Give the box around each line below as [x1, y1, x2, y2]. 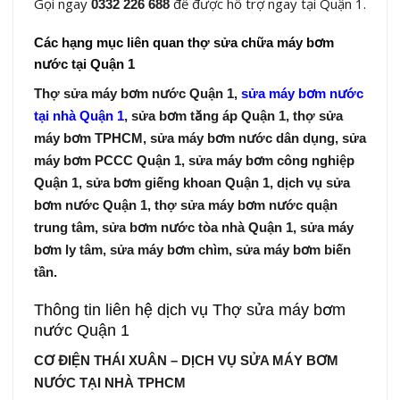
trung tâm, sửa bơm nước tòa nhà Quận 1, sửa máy [33, 219, 354, 235]
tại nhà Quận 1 [33, 107, 124, 123]
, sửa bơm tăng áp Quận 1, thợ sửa [123, 107, 343, 123]
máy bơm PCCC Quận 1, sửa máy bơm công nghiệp [33, 152, 354, 168]
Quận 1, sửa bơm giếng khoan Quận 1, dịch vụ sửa [33, 174, 350, 190]
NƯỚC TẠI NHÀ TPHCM [33, 375, 186, 391]
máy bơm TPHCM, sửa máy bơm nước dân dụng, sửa [33, 129, 366, 146]
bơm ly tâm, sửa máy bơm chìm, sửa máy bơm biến [33, 241, 351, 257]
